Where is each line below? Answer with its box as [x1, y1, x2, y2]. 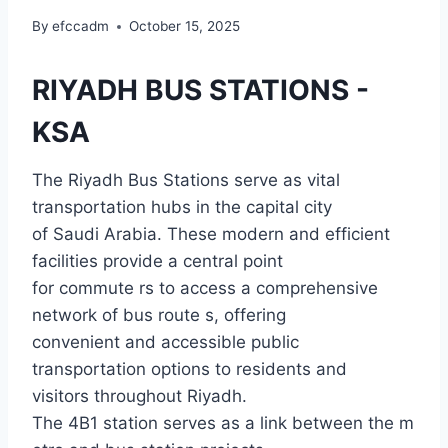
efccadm [52, 18, 110, 35]
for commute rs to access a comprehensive [32, 278, 378, 299]
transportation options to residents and [32, 359, 347, 380]
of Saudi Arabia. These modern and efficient [32, 224, 390, 245]
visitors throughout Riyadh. [32, 386, 247, 407]
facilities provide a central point [32, 251, 283, 272]
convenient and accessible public [32, 332, 299, 353]
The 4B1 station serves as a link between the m [32, 413, 414, 434]
